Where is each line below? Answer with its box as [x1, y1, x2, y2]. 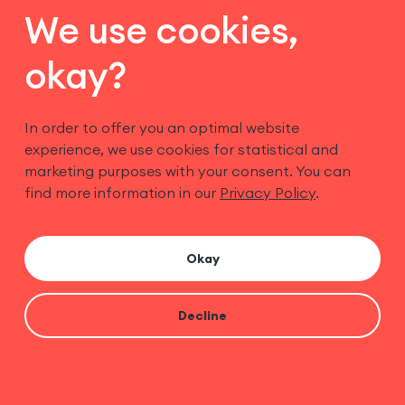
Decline [178, 307, 227, 324]
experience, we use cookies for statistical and [24, 139, 338, 158]
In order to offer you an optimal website [24, 118, 299, 137]
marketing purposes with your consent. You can [24, 161, 351, 180]
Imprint [20, 191, 76, 212]
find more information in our [24, 183, 216, 202]
